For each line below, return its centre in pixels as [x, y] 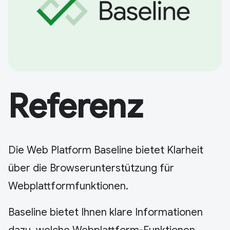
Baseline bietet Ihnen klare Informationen [106, 212]
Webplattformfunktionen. [68, 186]
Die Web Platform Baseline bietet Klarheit [106, 150]
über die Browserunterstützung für [91, 168]
